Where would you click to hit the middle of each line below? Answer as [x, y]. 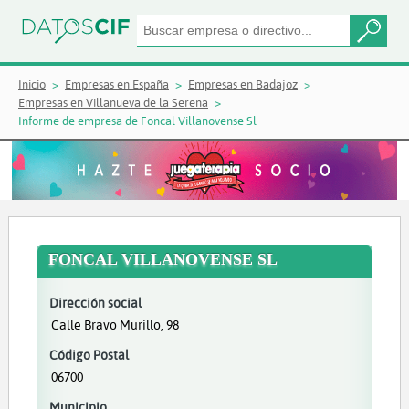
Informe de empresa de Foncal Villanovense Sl [137, 121]
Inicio [32, 84]
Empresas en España [117, 84]
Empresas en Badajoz [243, 84]
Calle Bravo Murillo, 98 [115, 325]
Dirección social [95, 303]
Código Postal [89, 355]
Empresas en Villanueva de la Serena [113, 102]
